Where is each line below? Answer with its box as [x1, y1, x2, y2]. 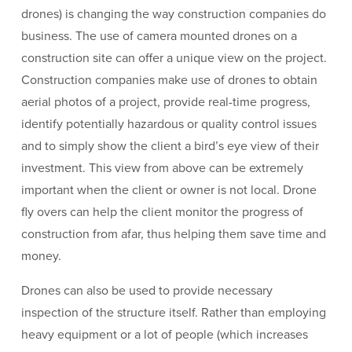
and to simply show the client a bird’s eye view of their [20, 137, 319, 154]
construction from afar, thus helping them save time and [20, 225, 326, 242]
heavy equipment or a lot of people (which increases [20, 326, 308, 343]
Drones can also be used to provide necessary [20, 282, 273, 299]
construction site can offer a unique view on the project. [20, 49, 327, 66]
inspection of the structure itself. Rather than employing [20, 304, 326, 321]
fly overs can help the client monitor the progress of [20, 203, 303, 220]
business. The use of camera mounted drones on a [20, 27, 297, 44]
